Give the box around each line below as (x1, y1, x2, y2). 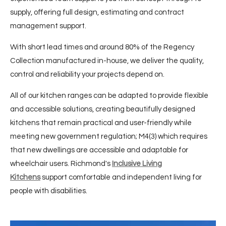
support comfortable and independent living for (40, 173, 202, 181)
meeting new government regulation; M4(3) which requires (10, 132, 207, 140)
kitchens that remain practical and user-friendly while (10, 119, 192, 127)
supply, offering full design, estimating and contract (10, 8, 184, 16)
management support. (10, 22, 86, 30)
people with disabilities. (10, 187, 87, 195)
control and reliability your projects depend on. (10, 70, 164, 78)
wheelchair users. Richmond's (10, 159, 110, 167)
